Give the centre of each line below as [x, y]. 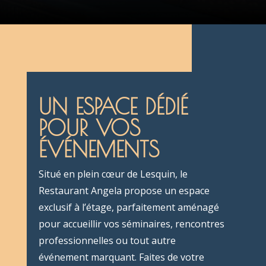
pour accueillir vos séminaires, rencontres [131, 224]
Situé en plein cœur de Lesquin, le [113, 174]
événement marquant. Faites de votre [121, 257]
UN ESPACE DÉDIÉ [113, 107]
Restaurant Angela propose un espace [124, 191]
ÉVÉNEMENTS [99, 149]
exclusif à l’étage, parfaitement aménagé [129, 208]
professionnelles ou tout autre [107, 241]
